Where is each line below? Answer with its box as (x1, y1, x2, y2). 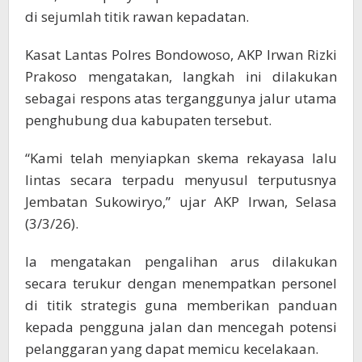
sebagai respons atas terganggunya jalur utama (25, 88, 337, 107)
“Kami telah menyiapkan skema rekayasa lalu (25, 148, 337, 167)
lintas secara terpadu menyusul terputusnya (25, 170, 337, 189)
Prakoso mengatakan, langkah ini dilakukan (25, 66, 337, 86)
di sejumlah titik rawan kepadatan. (25, 6, 249, 26)
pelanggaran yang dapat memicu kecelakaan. (25, 339, 318, 358)
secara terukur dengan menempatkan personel (25, 273, 337, 293)
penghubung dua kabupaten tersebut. (25, 110, 271, 129)
